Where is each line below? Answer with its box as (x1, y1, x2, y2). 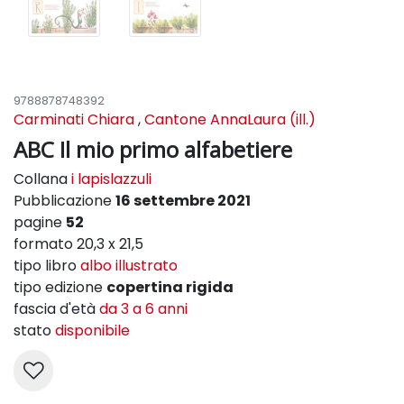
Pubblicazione (14, 190, 115, 212)
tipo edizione (14, 277, 106, 298)
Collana (14, 169, 71, 190)
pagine (14, 212, 66, 234)
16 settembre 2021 (115, 190, 251, 212)
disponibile (55, 320, 130, 342)
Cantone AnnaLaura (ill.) (144, 109, 316, 131)
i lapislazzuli (71, 169, 151, 190)
